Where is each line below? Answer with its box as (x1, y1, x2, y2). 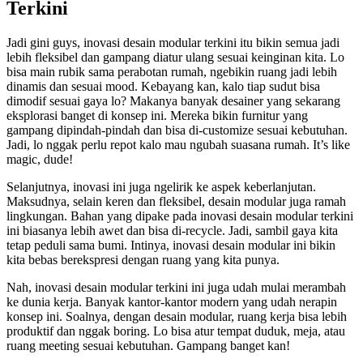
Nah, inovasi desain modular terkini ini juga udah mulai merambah (6, 280, 346, 295)
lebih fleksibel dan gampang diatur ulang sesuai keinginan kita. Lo (6, 50, 344, 65)
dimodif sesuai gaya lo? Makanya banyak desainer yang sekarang (6, 94, 340, 109)
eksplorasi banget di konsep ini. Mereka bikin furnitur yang (6, 109, 308, 123)
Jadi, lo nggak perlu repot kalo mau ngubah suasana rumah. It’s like (6, 138, 350, 152)
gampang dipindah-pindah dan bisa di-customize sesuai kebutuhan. (6, 123, 348, 138)
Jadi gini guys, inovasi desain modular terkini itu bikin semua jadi (6, 36, 340, 50)
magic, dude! (6, 152, 73, 167)
